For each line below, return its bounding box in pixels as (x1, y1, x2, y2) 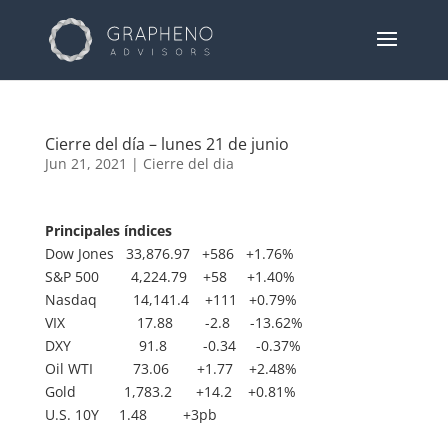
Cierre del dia (142, 154, 234, 173)
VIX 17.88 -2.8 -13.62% (44, 313, 303, 332)
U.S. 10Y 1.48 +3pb (44, 405, 217, 424)
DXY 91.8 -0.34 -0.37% (44, 336, 301, 355)
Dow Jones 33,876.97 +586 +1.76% (44, 244, 294, 263)
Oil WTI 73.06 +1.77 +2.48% (44, 359, 297, 378)
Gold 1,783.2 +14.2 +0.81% (44, 382, 296, 401)
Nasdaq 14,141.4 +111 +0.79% (44, 290, 297, 309)
